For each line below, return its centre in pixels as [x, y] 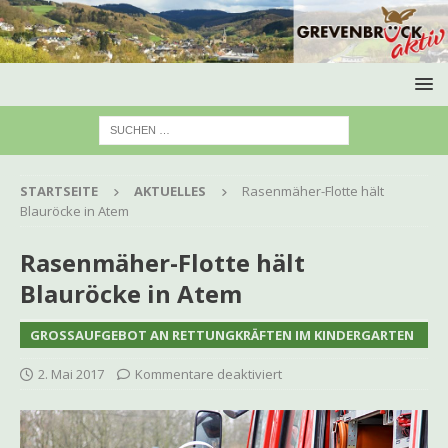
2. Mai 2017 [71, 374]
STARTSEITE [59, 191]
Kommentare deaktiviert [208, 374]
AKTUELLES [170, 191]
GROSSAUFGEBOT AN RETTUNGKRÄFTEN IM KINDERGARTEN [217, 335]
